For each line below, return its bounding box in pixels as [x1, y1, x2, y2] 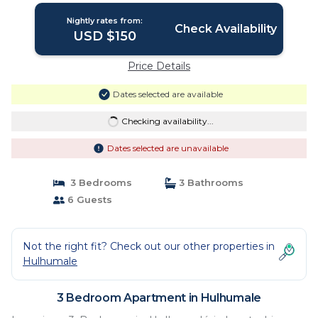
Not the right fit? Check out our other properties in [23, 240, 275, 253]
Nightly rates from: [67, 16, 143, 26]
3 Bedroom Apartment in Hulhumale [57, 291, 261, 305]
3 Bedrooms [64, 177, 132, 188]
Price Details [128, 60, 190, 72]
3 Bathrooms [176, 177, 243, 188]
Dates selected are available [112, 89, 223, 99]
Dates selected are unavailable [106, 143, 229, 153]
